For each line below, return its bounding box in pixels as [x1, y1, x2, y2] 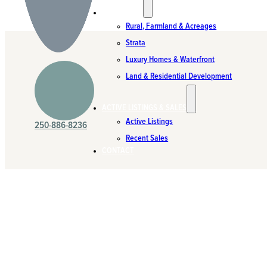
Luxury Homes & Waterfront [126, 55, 215, 64]
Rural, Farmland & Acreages [126, 22, 217, 30]
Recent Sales [126, 134, 169, 142]
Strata [126, 39, 146, 47]
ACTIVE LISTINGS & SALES [102, 104, 187, 112]
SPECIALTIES [102, 8, 144, 17]
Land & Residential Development [126, 72, 232, 80]
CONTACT [102, 147, 135, 155]
